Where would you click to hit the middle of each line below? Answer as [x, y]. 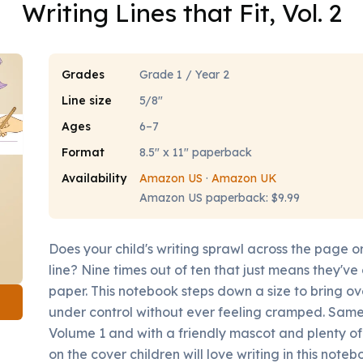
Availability [94, 178]
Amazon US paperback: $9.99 [220, 198]
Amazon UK [244, 178]
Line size [87, 100]
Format [83, 152]
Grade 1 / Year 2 [184, 75]
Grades [83, 75]
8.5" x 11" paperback [196, 152]
